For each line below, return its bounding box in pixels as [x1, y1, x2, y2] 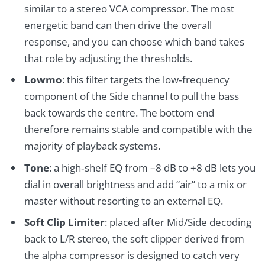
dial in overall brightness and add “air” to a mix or [24, 177, 247, 191]
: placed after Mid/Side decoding [104, 215, 251, 229]
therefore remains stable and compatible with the [24, 122, 253, 137]
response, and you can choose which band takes [24, 34, 244, 49]
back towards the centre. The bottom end [24, 106, 214, 120]
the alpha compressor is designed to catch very [24, 248, 240, 262]
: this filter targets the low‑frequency [62, 73, 230, 87]
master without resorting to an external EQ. [24, 193, 223, 208]
